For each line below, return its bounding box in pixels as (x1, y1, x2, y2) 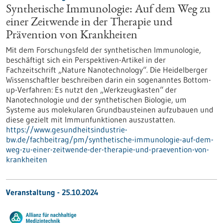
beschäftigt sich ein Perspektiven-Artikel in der (6, 55, 166, 65)
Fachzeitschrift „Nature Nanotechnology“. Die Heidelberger (6, 65, 208, 75)
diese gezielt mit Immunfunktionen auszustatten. (6, 114, 175, 124)
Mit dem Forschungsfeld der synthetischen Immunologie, (6, 45, 201, 55)
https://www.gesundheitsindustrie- (6, 124, 127, 134)
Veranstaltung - (6, 187, 62, 197)
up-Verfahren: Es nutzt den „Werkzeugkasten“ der (6, 85, 177, 95)
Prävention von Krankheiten (6, 30, 137, 42)
